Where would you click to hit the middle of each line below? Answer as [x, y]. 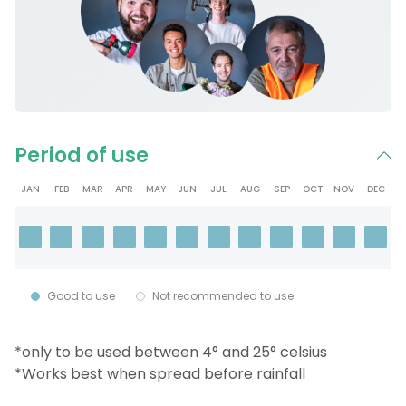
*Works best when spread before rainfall [160, 373]
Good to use [81, 295]
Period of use [82, 155]
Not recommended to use [223, 295]
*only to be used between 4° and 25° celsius [171, 352]
